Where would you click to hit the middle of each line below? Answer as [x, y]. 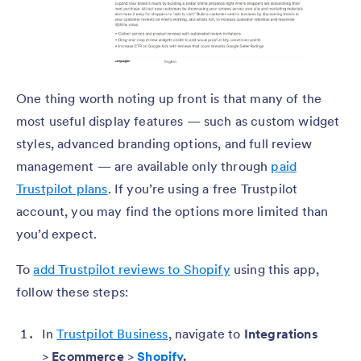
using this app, [275, 270]
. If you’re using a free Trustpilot [203, 189]
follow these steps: [73, 292]
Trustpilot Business [112, 334]
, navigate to [206, 334]
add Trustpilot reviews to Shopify [132, 270]
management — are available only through [144, 166]
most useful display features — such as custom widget [178, 121]
